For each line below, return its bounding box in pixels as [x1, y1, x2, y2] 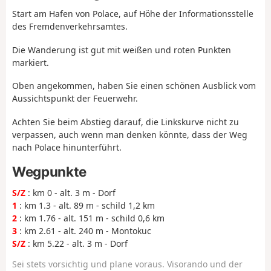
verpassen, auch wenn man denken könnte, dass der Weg [12, 128, 247, 140]
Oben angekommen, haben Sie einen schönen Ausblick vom [12, 80, 256, 92]
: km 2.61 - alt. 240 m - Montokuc [17, 225, 151, 237]
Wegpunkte [12, 163, 87, 180]
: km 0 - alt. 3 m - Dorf [25, 187, 116, 199]
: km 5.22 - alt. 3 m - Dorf [25, 238, 128, 250]
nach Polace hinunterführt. [12, 141, 122, 153]
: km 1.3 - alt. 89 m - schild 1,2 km [17, 200, 155, 212]
